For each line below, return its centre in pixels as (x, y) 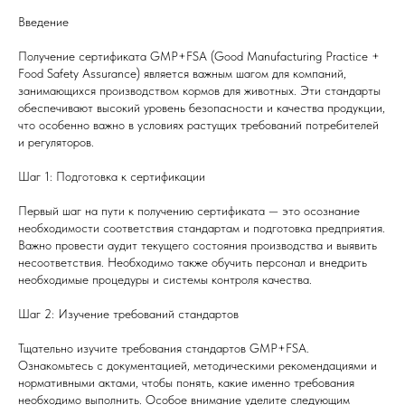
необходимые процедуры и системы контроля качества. (165, 279)
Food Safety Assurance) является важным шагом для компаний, (182, 73)
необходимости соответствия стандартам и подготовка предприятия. (202, 227)
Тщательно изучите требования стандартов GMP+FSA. (164, 348)
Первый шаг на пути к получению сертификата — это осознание (189, 210)
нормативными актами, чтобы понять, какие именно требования (186, 382)
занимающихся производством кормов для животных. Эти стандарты (199, 90)
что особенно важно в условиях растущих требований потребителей (198, 124)
